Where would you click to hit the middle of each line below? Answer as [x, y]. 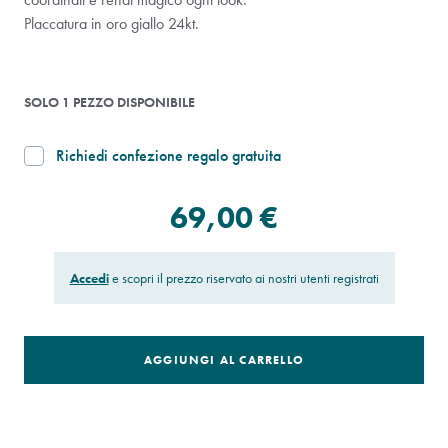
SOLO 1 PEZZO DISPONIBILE [109, 102]
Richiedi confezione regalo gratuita [168, 155]
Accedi [89, 278]
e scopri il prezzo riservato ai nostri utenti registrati [245, 278]
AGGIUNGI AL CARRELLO [224, 360]
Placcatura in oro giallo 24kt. [111, 23]
